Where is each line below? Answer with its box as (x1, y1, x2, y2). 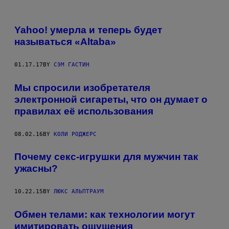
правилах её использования (14, 105, 153, 117)
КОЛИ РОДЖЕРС (54, 130, 97, 138)
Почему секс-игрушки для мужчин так (14, 151, 198, 163)
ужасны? (14, 163, 58, 174)
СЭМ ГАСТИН (54, 61, 89, 68)
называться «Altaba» (14, 36, 116, 48)
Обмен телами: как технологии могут (14, 209, 195, 220)
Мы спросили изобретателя (14, 82, 150, 93)
